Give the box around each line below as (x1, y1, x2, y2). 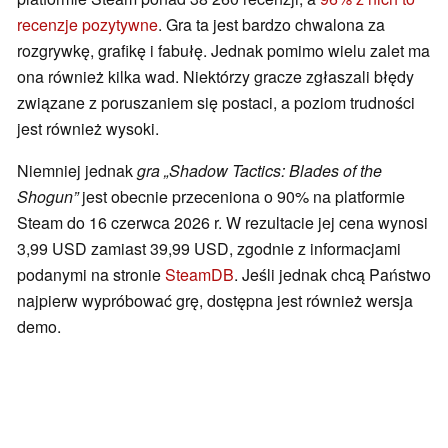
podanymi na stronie (17, 263, 165, 287)
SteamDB (165, 263, 234, 287)
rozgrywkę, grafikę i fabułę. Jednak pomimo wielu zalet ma (17, 39, 430, 63)
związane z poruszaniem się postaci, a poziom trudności (17, 91, 415, 115)
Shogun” (17, 185, 78, 209)
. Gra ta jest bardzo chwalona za (158, 13, 385, 37)
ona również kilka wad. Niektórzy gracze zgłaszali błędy (17, 65, 414, 89)
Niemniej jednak (17, 159, 137, 183)
